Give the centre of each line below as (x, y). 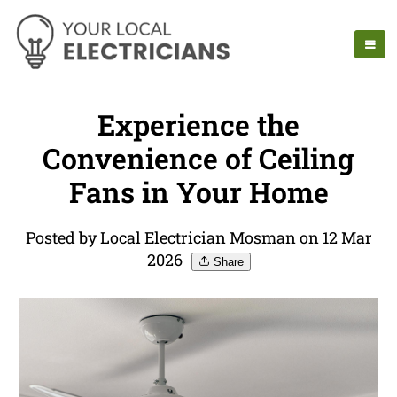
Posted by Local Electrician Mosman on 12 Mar (198, 238)
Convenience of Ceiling (198, 159)
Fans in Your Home (198, 192)
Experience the (198, 125)
